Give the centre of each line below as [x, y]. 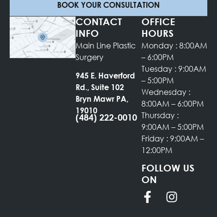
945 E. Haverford [105, 76]
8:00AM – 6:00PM [173, 104]
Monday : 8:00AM [174, 46]
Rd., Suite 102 [100, 87]
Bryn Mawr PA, [102, 99]
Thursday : [160, 115]
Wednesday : [166, 92]
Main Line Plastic [106, 46]
